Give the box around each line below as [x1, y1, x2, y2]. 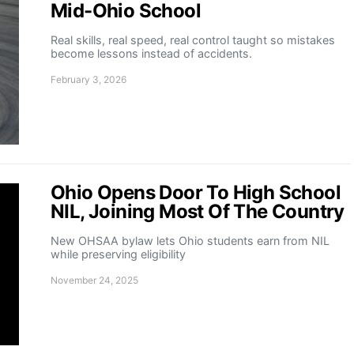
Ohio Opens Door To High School [51, 181, 341, 204]
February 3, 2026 [51, 73, 126, 85]
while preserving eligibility [51, 247, 186, 261]
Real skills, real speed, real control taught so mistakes [51, 33, 335, 47]
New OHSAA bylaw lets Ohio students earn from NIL [51, 234, 330, 247]
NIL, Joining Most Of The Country [51, 200, 345, 223]
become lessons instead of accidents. [51, 47, 252, 60]
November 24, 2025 [51, 274, 138, 286]
